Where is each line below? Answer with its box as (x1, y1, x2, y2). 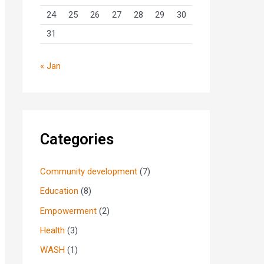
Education (40, 186, 78, 197)
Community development (40, 166, 137, 177)
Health (40, 225, 65, 236)
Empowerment (40, 205, 97, 216)
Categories (40, 130, 114, 148)
